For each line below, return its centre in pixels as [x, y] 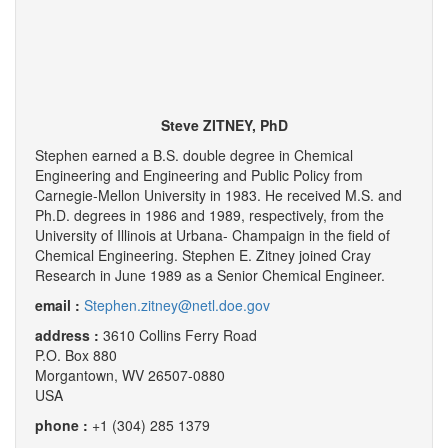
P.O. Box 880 [76, 355]
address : [69, 335]
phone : [63, 425]
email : [59, 305]
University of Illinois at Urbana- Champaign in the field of [212, 235]
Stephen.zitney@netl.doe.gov [177, 305]
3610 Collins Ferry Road [180, 335]
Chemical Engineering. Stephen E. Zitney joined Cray [203, 255]
